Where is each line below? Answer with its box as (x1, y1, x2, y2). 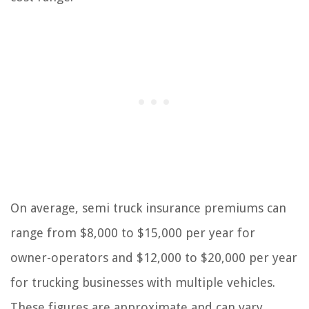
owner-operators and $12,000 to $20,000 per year (10, 250, 297, 266)
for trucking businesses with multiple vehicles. (10, 275, 275, 290)
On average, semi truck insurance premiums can (10, 201, 286, 216)
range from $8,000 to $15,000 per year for (10, 226, 255, 241)
